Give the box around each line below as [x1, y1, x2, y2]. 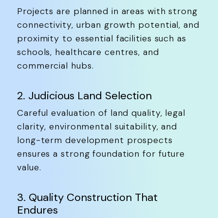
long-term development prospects [17, 134, 173, 146]
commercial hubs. [17, 60, 94, 72]
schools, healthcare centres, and [17, 46, 159, 58]
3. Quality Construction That [17, 190, 158, 205]
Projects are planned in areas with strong [17, 5, 198, 18]
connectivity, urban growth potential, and [17, 19, 200, 31]
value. [17, 162, 41, 174]
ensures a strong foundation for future [17, 148, 185, 160]
